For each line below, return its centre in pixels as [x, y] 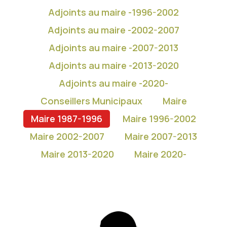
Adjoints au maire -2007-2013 [113, 48]
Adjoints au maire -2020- [113, 83]
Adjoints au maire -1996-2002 [113, 12]
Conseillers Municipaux [91, 101]
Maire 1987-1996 [67, 119]
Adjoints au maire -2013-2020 [113, 65]
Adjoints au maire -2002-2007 [113, 30]
